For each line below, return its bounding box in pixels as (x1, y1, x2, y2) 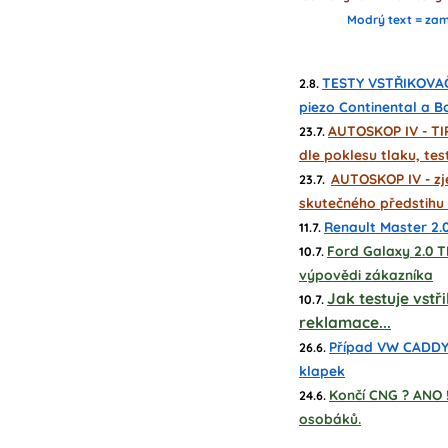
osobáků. (299, 410, 362, 427)
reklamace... (299, 313, 392, 332)
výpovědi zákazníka (299, 266, 434, 283)
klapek (299, 362, 346, 379)
